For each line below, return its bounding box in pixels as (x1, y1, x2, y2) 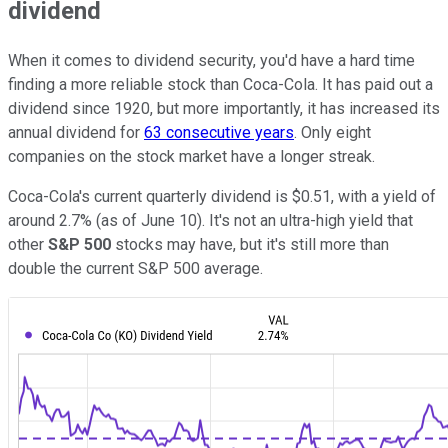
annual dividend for (8, 122, 144, 142)
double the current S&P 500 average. (8, 258, 263, 278)
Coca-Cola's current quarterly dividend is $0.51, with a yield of (8, 186, 436, 206)
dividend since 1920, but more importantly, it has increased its (8, 98, 440, 118)
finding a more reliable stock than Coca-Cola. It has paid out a (8, 74, 433, 94)
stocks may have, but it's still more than (111, 234, 389, 254)
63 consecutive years (144, 122, 294, 142)
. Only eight (294, 122, 371, 142)
